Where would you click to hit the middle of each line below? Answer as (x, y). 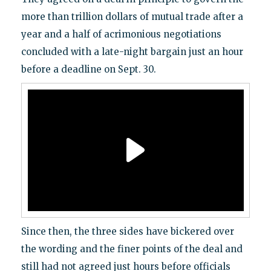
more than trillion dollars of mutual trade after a (132, 16)
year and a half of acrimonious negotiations (121, 34)
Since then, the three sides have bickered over (127, 231)
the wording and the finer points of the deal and (132, 249)
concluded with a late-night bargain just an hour (132, 51)
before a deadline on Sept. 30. (88, 69)
